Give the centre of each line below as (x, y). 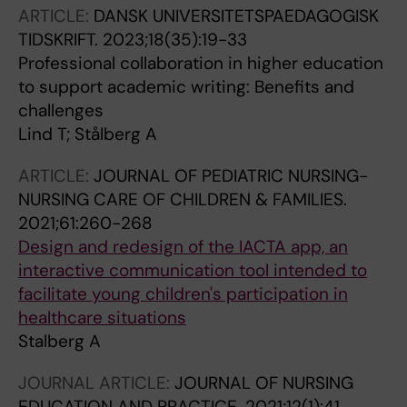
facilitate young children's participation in (183, 294)
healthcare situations (102, 318)
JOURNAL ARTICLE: (96, 383)
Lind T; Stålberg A (88, 134)
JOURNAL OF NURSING (264, 383)
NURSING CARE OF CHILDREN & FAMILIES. (183, 199)
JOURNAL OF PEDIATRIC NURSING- (231, 176)
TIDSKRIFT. (60, 40)
